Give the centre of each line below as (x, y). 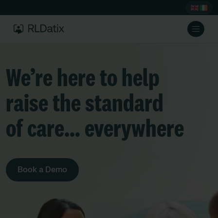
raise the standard (85, 105)
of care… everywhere (95, 130)
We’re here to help (83, 79)
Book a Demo (42, 170)
